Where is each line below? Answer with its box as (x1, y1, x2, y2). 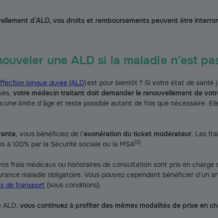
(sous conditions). (45, 181, 101, 189)
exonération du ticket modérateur (84, 129, 191, 138)
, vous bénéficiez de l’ (16, 129, 84, 138)
